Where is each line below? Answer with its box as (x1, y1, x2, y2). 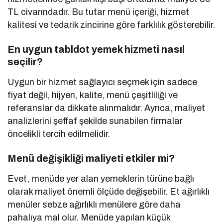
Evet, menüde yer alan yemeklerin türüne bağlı (7, 173, 195, 184)
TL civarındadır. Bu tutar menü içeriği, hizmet (7, 6, 190, 17)
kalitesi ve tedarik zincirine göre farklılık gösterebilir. (7, 19, 216, 30)
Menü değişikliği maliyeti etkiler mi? (7, 152, 175, 164)
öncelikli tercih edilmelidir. (7, 128, 111, 139)
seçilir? (7, 56, 43, 67)
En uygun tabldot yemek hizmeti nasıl (7, 43, 185, 55)
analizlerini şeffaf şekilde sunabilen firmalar (7, 115, 183, 126)
